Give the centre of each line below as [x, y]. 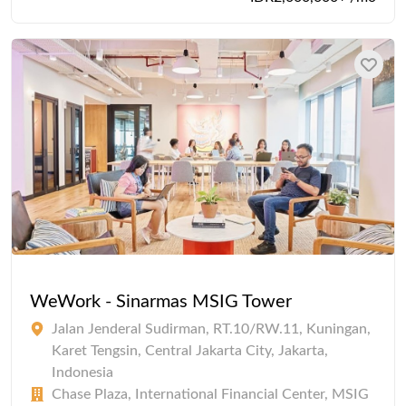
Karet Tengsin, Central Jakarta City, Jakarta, [190, 351]
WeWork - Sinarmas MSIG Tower [161, 302]
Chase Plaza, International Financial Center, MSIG [210, 395]
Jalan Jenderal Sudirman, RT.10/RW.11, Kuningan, [211, 329]
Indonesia [82, 373]
